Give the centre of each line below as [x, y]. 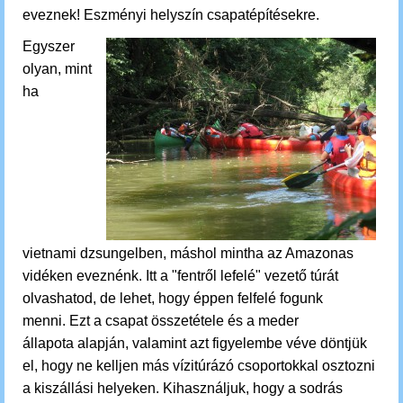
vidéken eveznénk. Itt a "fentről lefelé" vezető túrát [180, 276]
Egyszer [49, 46]
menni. [46, 321]
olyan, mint [57, 69]
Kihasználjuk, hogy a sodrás [253, 388]
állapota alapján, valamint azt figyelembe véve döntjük [195, 343]
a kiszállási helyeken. [93, 388]
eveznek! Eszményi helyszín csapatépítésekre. [173, 15]
